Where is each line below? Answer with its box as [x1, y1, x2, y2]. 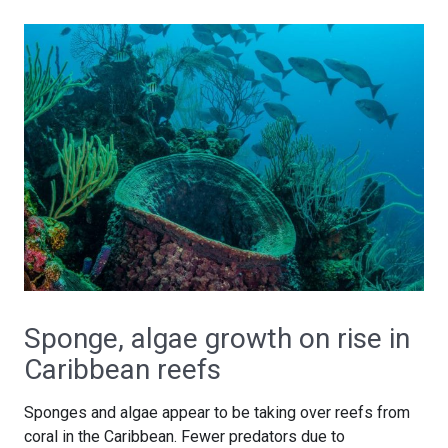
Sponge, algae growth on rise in [24, 321, 410, 355]
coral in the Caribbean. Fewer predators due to [24, 426, 345, 446]
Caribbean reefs [24, 352, 221, 386]
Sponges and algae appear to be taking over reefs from [24, 402, 410, 422]
